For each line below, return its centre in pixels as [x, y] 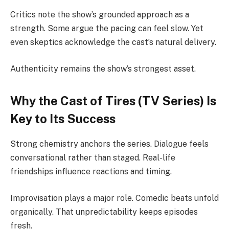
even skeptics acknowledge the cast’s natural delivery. [113, 42]
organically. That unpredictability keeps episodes [104, 212]
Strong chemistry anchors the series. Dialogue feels [109, 144]
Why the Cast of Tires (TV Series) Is [113, 101]
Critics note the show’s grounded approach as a [100, 15]
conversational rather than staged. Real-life [93, 158]
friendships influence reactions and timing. [91, 172]
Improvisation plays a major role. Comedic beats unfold [114, 198]
